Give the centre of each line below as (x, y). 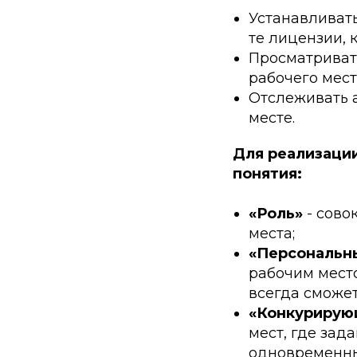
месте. (272, 118)
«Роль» (278, 214)
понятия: (267, 174)
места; (272, 233)
